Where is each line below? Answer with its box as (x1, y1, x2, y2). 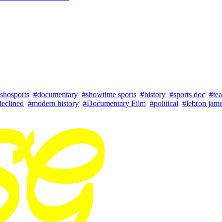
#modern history (28, 99, 79, 108)
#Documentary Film (83, 99, 146, 108)
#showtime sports (82, 90, 136, 99)
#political (150, 99, 178, 108)
